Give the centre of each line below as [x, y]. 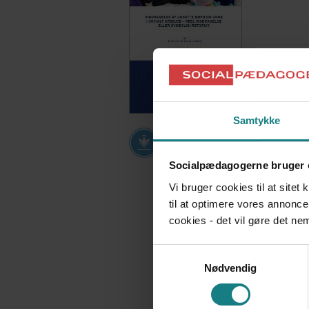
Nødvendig [230, 268]
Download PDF [203, 140]
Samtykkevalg [186, 252]
